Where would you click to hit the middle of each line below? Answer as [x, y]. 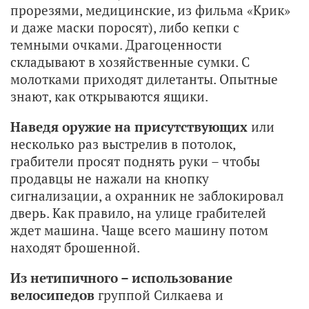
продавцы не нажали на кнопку [110, 178]
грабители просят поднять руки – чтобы [135, 161]
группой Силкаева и [159, 295]
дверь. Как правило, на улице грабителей [138, 212]
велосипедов [52, 295]
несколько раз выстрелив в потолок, [123, 143]
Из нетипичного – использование [121, 277]
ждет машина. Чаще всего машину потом [139, 230]
